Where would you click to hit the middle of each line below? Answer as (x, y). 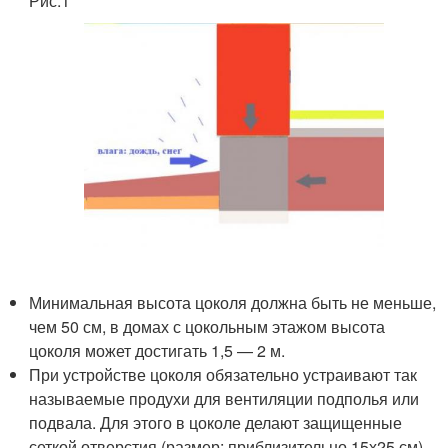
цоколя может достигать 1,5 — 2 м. (157, 351)
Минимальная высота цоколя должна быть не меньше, (233, 303)
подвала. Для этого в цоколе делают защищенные (216, 423)
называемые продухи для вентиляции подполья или (224, 399)
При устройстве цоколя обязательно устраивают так (223, 375)
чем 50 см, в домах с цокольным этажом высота (207, 327)
